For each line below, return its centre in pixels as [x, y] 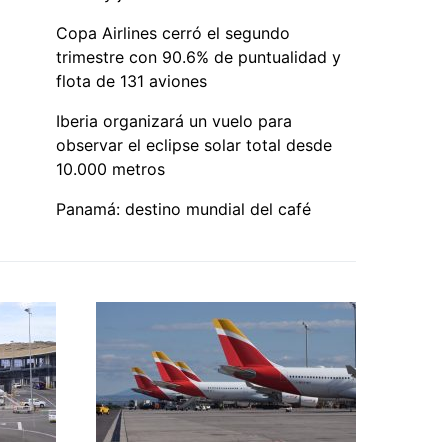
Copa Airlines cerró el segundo [173, 32]
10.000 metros [110, 168]
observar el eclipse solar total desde [194, 144]
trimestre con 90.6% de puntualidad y [198, 56]
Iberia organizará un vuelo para [174, 120]
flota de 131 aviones [131, 80]
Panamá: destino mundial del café [183, 208]
